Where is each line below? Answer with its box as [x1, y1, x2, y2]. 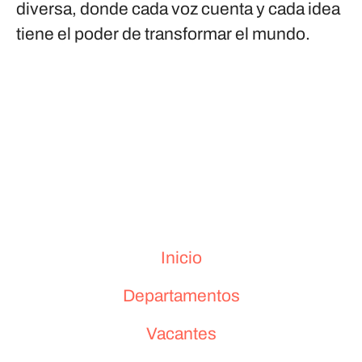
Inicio [160, 249, 202, 267]
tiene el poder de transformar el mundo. [16, 25, 310, 43]
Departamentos [122, 287, 240, 305]
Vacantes [145, 325, 217, 343]
